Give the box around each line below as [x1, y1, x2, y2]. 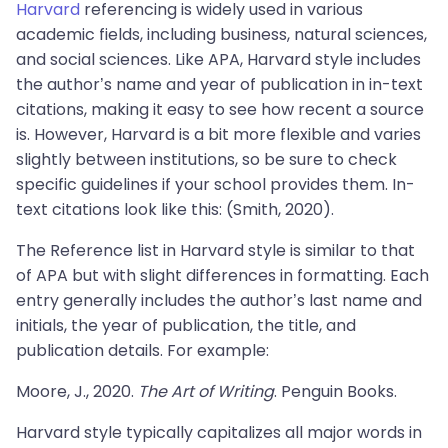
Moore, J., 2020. [16, 380, 138, 403]
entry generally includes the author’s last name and [16, 289, 422, 312]
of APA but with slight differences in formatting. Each [16, 264, 429, 287]
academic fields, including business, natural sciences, [16, 23, 427, 46]
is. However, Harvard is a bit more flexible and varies [16, 123, 421, 146]
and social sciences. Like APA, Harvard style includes [16, 48, 421, 71]
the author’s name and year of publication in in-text [16, 73, 423, 96]
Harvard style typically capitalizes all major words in [16, 421, 422, 444]
